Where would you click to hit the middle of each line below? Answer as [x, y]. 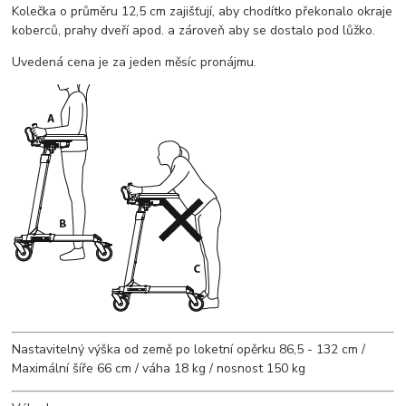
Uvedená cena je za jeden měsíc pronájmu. [135, 63]
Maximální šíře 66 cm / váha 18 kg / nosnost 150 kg [159, 369]
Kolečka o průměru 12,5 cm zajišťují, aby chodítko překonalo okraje [203, 12]
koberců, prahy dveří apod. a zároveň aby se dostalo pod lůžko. [194, 31]
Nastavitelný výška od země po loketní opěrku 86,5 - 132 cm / [189, 350]
